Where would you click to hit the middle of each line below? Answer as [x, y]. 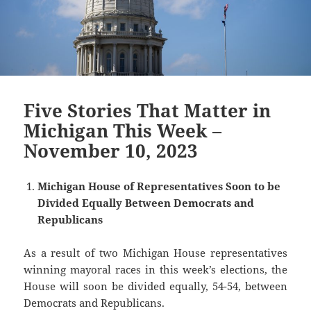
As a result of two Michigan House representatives [155, 253]
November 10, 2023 [111, 151]
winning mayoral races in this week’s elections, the [155, 270]
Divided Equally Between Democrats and [146, 203]
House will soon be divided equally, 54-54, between [155, 286]
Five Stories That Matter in [148, 111]
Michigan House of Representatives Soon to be [159, 186]
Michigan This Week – [123, 131]
